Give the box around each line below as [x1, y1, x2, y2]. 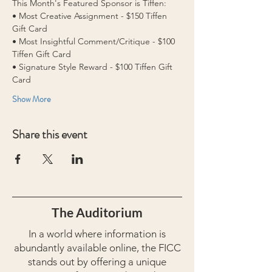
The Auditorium [52, 205, 143, 220]
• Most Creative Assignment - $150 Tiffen [12, 10, 169, 21]
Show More [12, 93, 51, 105]
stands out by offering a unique [28, 256, 166, 268]
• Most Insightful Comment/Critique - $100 [12, 36, 177, 47]
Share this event [12, 126, 87, 143]
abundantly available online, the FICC [13, 242, 181, 254]
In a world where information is [29, 228, 166, 240]
